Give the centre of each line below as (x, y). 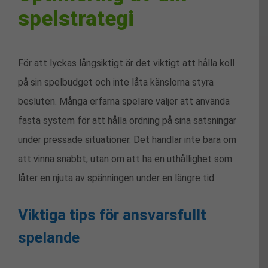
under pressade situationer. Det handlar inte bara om (127, 140)
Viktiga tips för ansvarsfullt (112, 214)
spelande (49, 237)
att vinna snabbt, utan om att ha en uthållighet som (125, 159)
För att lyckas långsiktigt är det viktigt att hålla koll (126, 63)
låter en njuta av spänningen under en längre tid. (117, 178)
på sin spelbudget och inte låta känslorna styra (116, 83)
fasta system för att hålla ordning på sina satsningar (127, 121)
